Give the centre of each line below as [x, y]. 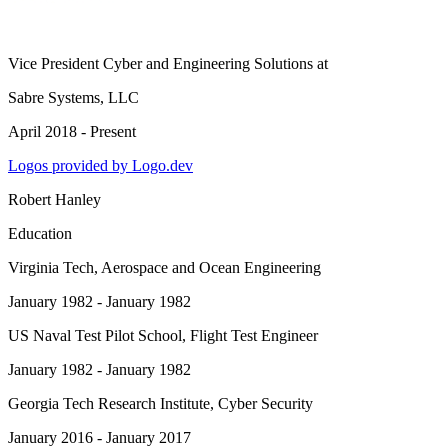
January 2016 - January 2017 [99, 437]
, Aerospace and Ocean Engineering [207, 267]
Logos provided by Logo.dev [100, 165]
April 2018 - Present [72, 131]
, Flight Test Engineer [250, 335]
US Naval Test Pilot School [95, 335]
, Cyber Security [261, 403]
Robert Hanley [54, 199]
